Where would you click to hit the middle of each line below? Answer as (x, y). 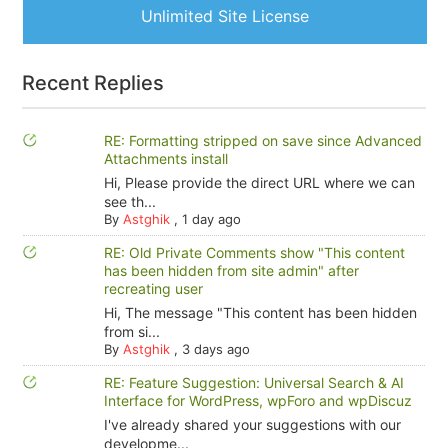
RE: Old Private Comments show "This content (254, 252)
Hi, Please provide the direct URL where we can (259, 182)
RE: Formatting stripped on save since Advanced (262, 140)
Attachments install (165, 158)
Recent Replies (93, 82)
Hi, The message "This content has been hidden (260, 312)
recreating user (153, 288)
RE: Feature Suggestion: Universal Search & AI (253, 382)
